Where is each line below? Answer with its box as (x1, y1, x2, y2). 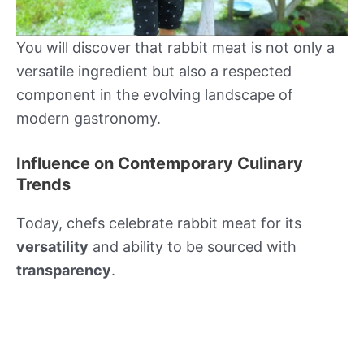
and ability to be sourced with (89, 238, 297, 256)
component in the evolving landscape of (16, 85, 293, 103)
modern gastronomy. (16, 109, 161, 127)
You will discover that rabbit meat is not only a (16, 38, 335, 56)
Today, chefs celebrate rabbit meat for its (16, 214, 301, 232)
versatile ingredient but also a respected (16, 62, 292, 80)
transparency (16, 262, 111, 279)
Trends (16, 175, 71, 195)
